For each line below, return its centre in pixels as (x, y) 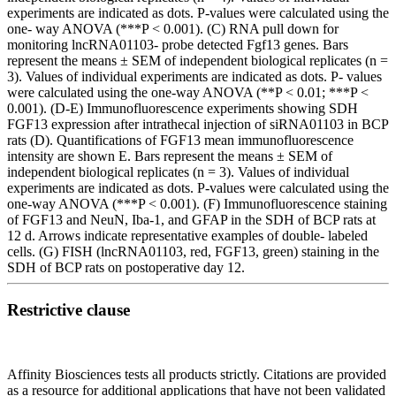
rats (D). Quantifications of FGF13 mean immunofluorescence (180, 140)
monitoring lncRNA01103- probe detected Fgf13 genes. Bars (178, 44)
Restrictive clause (69, 310)
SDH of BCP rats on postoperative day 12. (126, 267)
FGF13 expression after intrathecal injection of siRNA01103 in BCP (198, 124)
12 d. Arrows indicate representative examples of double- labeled (187, 235)
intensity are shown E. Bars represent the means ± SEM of (170, 156)
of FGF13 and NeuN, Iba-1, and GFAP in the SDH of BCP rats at (191, 219)
